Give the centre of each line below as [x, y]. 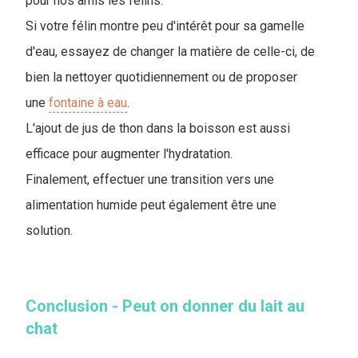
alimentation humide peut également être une [151, 205]
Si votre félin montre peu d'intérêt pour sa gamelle [165, 26]
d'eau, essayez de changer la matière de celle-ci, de [170, 52]
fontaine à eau [88, 103]
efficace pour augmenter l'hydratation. [131, 154]
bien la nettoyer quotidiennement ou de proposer [161, 78]
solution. [52, 231]
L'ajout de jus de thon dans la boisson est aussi [158, 129]
